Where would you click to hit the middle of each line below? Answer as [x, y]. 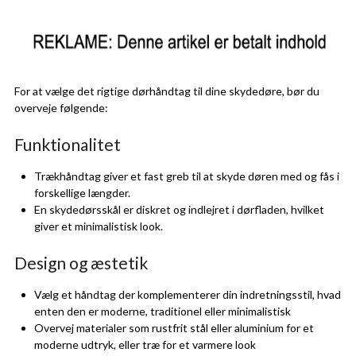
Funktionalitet [67, 144]
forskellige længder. [82, 192]
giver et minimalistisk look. [98, 226]
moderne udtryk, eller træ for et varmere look [145, 344]
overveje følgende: [61, 107]
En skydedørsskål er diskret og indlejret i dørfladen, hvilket [179, 209]
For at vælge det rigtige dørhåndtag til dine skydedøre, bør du [166, 91]
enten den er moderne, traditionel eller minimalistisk [162, 311]
